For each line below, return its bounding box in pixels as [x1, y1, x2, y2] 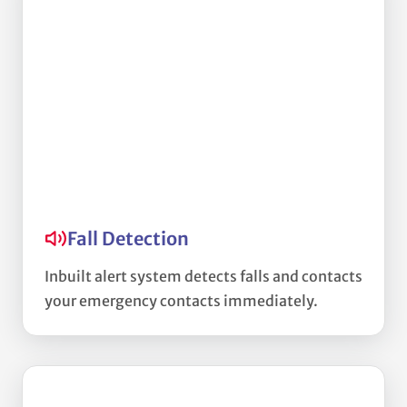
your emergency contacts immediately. [45, 291, 318, 310]
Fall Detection [67, 226, 189, 250]
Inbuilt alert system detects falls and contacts [45, 266, 362, 285]
